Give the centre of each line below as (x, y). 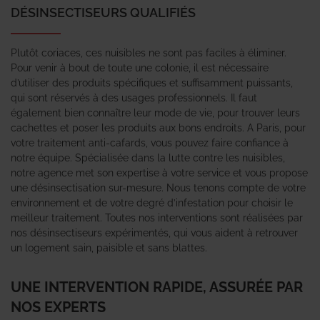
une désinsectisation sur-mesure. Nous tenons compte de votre (158, 187)
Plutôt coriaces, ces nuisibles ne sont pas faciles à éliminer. (149, 52)
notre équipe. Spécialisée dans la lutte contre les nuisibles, (148, 157)
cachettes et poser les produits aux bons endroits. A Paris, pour (158, 127)
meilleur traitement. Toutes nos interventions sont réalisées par (157, 217)
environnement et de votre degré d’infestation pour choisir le (152, 202)
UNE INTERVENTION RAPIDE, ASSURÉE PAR (157, 287)
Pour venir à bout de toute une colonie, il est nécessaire (140, 67)
